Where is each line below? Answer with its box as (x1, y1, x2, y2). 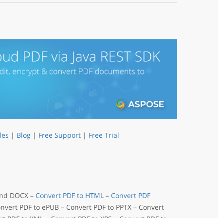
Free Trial (88, 130, 119, 140)
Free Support (38, 130, 81, 140)
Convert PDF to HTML (35, 191, 104, 200)
